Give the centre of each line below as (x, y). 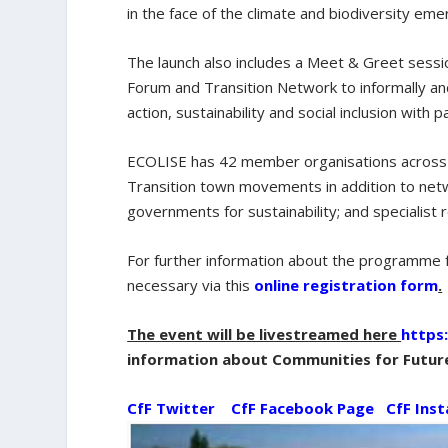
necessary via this (189, 285)
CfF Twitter (171, 408)
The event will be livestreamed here (264, 334)
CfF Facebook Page (303, 408)
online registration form (346, 285)
